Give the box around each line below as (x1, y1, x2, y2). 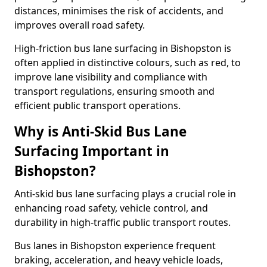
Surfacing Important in (14, 142, 169, 160)
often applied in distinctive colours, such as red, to (14, 56, 241, 69)
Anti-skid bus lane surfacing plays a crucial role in (14, 187, 236, 200)
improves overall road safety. (14, 18, 145, 32)
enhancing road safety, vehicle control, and (14, 201, 208, 215)
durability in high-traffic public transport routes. (14, 216, 231, 229)
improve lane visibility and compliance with (14, 70, 207, 83)
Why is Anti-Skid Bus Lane (14, 122, 187, 141)
